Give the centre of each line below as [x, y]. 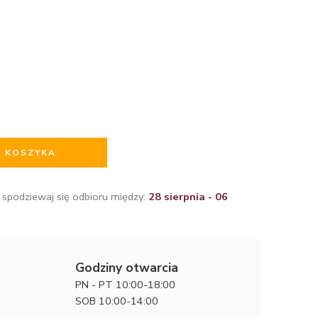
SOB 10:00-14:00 [117, 301]
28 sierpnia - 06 [188, 196]
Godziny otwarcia [127, 267]
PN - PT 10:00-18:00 [125, 284]
